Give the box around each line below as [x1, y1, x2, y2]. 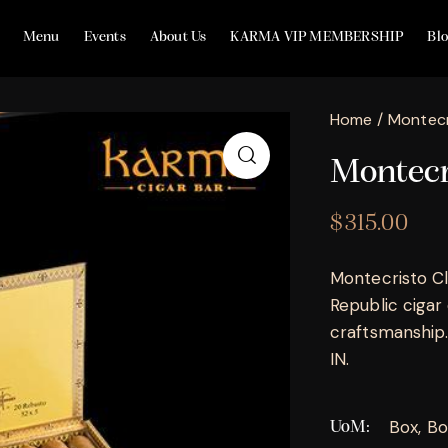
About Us [149, 29, 207, 45]
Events [83, 29, 126, 45]
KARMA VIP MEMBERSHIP [230, 29, 404, 45]
